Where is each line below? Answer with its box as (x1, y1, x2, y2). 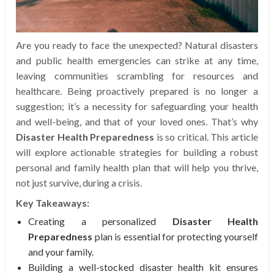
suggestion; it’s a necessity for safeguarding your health (16, 100, 258, 113)
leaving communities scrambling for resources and (16, 70, 258, 82)
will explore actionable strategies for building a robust (16, 146, 258, 158)
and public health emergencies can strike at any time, (16, 54, 258, 67)
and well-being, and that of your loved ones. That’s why (16, 116, 258, 128)
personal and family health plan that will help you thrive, (16, 161, 258, 174)
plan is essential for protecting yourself (92, 231, 258, 243)
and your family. (28, 246, 94, 258)
